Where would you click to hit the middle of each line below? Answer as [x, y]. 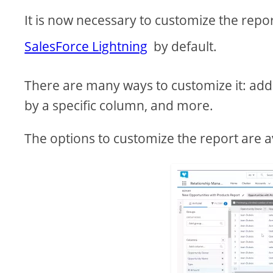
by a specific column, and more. [119, 105]
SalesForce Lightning [86, 46]
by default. [183, 46]
